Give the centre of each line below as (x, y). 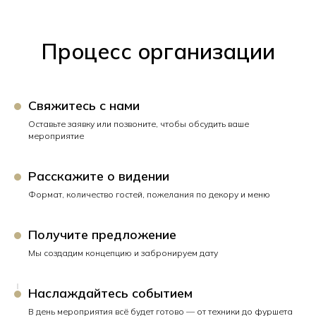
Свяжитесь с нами (84, 106)
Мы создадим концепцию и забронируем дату (123, 253)
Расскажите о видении (99, 176)
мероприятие (56, 136)
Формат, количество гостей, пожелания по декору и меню (149, 195)
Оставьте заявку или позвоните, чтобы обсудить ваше (139, 124)
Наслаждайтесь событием (110, 293)
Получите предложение (102, 235)
